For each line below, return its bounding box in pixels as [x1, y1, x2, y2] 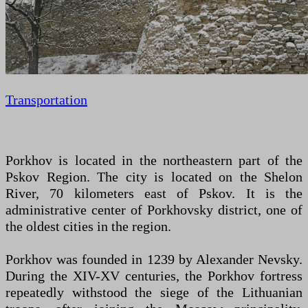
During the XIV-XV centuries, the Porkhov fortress [5, 268, 302, 284]
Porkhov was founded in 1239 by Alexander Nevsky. [5, 252, 302, 267]
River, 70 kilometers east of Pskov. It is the [5, 186, 302, 201]
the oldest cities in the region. [5, 219, 171, 234]
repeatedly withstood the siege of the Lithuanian [5, 285, 302, 300]
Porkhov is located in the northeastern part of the [5, 153, 302, 168]
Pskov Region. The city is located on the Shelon [5, 169, 302, 185]
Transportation [5, 92, 87, 108]
